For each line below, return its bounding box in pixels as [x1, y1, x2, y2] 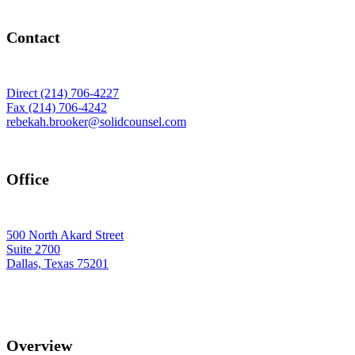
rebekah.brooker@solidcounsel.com [6, 115, 186, 129]
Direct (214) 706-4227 [6, 86, 119, 101]
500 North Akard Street [6, 228, 124, 242]
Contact [6, 28, 60, 46]
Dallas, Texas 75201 [6, 257, 109, 271]
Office [6, 170, 49, 188]
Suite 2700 [6, 242, 60, 257]
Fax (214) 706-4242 [6, 101, 107, 115]
